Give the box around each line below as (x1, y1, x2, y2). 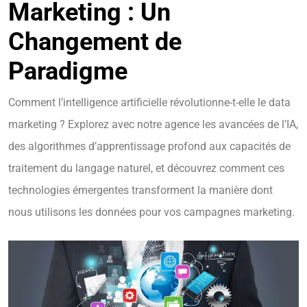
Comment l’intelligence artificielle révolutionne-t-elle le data (8, 95, 291, 109)
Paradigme (8, 56, 127, 86)
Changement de (8, 27, 182, 56)
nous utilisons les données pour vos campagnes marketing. (8, 205, 295, 219)
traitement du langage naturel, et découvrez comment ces (8, 161, 284, 175)
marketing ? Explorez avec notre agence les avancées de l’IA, (8, 117, 298, 131)
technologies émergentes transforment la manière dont (8, 183, 273, 197)
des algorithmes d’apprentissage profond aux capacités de (8, 139, 291, 153)
